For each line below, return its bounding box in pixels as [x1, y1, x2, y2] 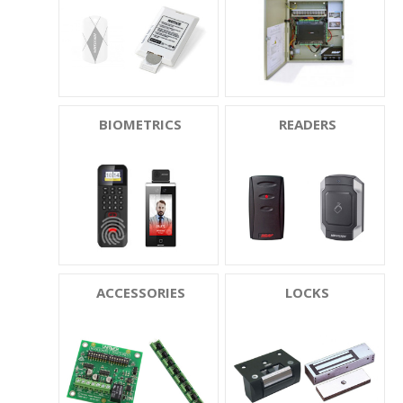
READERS [278, 115, 336, 134]
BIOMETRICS [99, 115, 183, 134]
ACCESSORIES [95, 283, 185, 302]
